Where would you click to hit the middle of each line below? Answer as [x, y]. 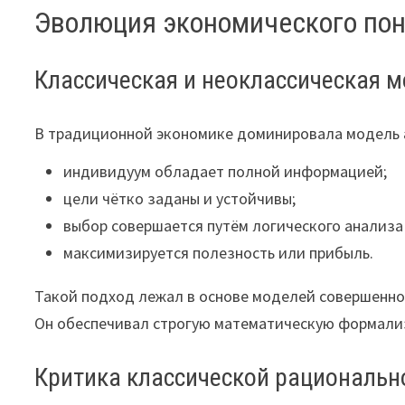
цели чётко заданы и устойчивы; [180, 198]
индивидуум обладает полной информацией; [226, 171]
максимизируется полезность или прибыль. [219, 253]
